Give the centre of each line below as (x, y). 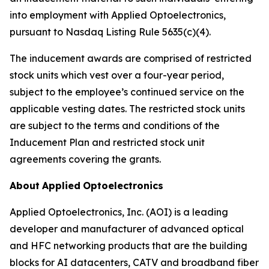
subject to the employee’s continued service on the (127, 92)
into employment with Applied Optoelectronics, (118, 15)
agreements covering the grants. (85, 159)
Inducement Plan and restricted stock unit (107, 142)
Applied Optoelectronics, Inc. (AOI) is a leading (119, 212)
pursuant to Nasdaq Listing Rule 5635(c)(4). (110, 32)
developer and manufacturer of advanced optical (127, 229)
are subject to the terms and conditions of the (115, 125)
